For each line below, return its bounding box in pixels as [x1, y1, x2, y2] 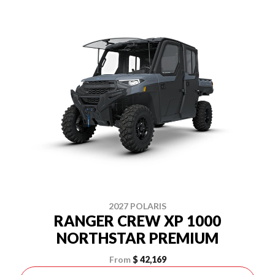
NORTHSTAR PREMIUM [56, 229, 219, 247]
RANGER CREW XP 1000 [54, 212, 221, 230]
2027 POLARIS [109, 201, 166, 211]
